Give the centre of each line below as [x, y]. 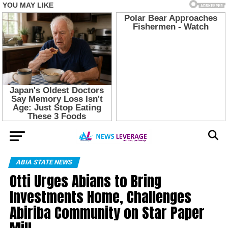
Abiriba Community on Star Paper [107, 212]
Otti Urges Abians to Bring [85, 181]
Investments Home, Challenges [100, 196]
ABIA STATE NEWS [44, 162]
